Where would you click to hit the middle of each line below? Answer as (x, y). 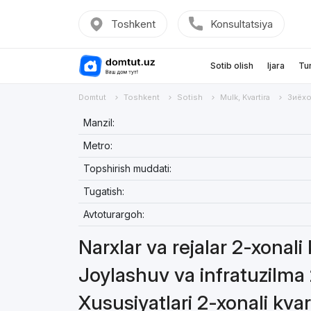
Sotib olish (232, 66)
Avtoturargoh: (114, 214)
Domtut (92, 97)
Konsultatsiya (241, 24)
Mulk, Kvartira (245, 97)
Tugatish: (103, 191)
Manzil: (99, 123)
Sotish (190, 97)
